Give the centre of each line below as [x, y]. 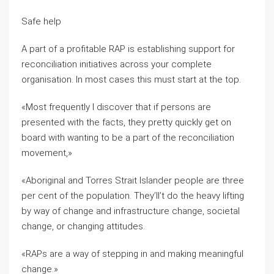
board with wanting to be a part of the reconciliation [128, 138]
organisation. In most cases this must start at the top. [131, 80]
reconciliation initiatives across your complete [117, 64]
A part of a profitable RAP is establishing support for [128, 49]
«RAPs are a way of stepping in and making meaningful [132, 254]
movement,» [47, 153]
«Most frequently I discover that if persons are [116, 107]
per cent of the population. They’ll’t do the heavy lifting [133, 196]
